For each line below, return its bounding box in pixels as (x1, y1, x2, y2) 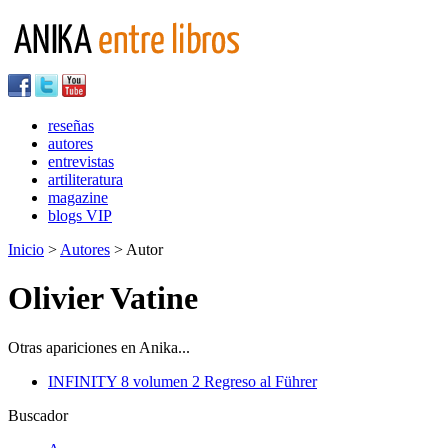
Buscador (8, 406, 68, 424)
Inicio (8, 241, 44, 258)
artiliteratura (48, 171, 123, 188)
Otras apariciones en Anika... (8, 338, 190, 356)
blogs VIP (48, 207, 112, 224)
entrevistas (48, 153, 114, 170)
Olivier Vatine (8, 280, 198, 317)
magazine (48, 189, 108, 206)
